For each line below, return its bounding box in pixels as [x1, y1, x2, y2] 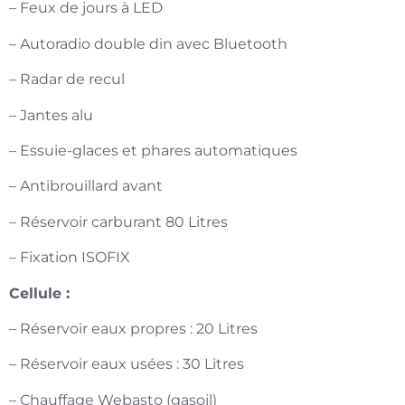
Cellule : [9, 284, 70, 302]
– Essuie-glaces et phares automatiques [9, 142, 297, 160]
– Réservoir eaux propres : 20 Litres [9, 319, 258, 337]
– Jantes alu [9, 106, 93, 124]
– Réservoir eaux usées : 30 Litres [9, 355, 244, 373]
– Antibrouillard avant [9, 177, 163, 195]
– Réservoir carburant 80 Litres [9, 212, 228, 231]
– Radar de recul [9, 71, 125, 89]
